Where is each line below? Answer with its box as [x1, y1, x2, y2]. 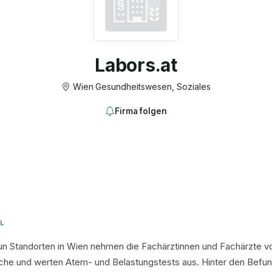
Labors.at [95, 54, 177, 76]
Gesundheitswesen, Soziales [95, 81, 211, 92]
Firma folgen [115, 106, 167, 116]
